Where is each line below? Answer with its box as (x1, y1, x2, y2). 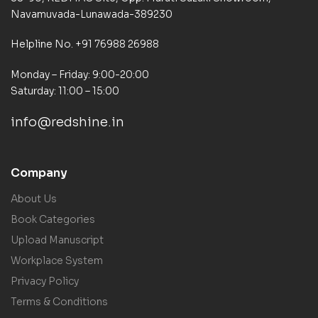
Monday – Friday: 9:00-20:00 (11, 68, 149, 82)
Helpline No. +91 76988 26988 (11, 38, 159, 51)
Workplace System (11, 254, 103, 268)
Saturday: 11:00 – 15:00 (11, 84, 119, 98)
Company (11, 165, 67, 181)
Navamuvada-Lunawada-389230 (11, 7, 172, 21)
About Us (11, 192, 57, 206)
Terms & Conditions (11, 295, 108, 309)
